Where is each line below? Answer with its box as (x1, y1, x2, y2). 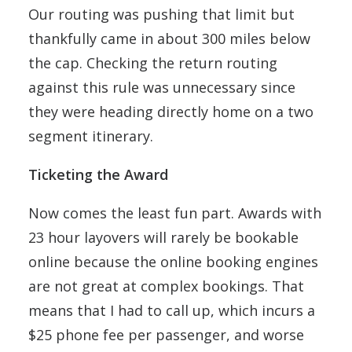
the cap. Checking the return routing (28, 53, 277, 73)
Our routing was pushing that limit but (28, 5, 295, 24)
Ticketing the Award (28, 165, 168, 185)
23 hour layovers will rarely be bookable (28, 228, 299, 247)
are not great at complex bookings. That (28, 277, 304, 296)
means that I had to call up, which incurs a (28, 301, 315, 321)
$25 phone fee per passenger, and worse (28, 325, 304, 345)
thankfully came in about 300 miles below (28, 29, 310, 49)
